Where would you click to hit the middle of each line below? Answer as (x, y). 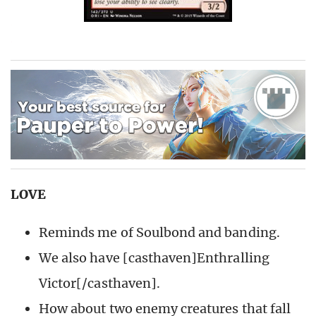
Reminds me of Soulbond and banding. (159, 233)
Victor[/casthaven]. (99, 284)
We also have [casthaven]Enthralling (154, 258)
